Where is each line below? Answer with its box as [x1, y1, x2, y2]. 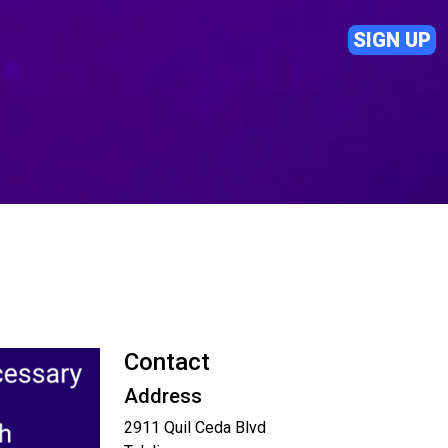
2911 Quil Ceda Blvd [124, 418, 266, 437]
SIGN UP [353, 28, 431, 52]
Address [124, 384, 202, 408]
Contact [124, 348, 210, 376]
